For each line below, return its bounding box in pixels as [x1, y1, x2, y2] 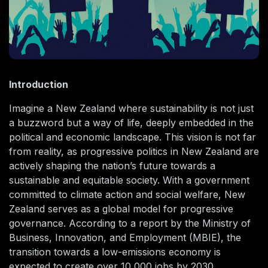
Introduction [9, 78, 68, 91]
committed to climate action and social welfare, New [9, 188, 245, 201]
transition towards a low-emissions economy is [9, 246, 221, 258]
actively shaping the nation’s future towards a [9, 160, 215, 172]
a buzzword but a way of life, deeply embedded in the [9, 117, 254, 129]
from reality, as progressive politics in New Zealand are [9, 145, 259, 158]
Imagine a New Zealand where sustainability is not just [9, 102, 254, 115]
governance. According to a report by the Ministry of [9, 217, 251, 230]
